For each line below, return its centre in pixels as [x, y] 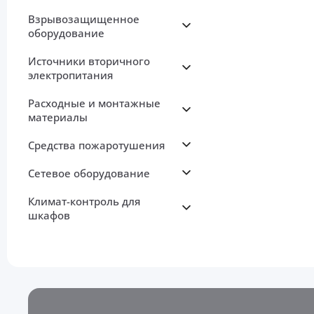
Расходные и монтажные [94, 103]
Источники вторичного [89, 61]
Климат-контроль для [84, 202]
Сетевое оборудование [89, 173]
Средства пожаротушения [96, 145]
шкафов [49, 216]
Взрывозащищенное [84, 19]
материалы [58, 117]
